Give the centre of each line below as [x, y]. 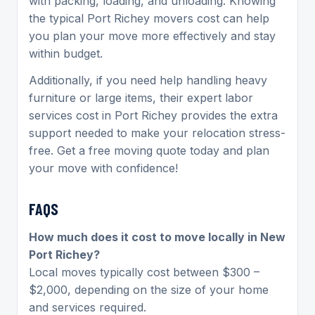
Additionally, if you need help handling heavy [148, 80]
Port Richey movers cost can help [178, 18]
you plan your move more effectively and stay [152, 36]
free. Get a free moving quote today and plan [149, 150]
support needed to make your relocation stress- [157, 133]
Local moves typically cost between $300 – [144, 272]
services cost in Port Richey [103, 115]
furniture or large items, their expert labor [141, 97]
